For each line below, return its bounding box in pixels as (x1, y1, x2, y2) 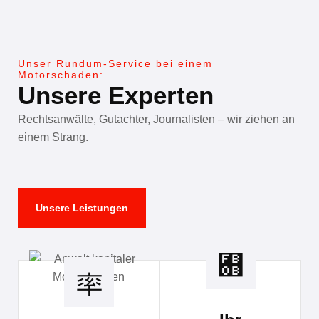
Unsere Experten (18, 81, 214, 110)
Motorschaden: (18, 69, 104, 81)
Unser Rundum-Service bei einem (18, 58, 213, 70)
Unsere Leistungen (36, 202, 128, 214)
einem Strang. (18, 131, 88, 144)
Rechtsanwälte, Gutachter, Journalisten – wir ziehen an (18, 113, 295, 126)
